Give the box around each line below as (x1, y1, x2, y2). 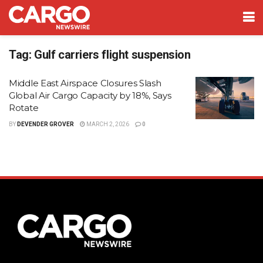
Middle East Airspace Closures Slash (9, 77, 161, 89)
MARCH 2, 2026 (85, 121, 129, 127)
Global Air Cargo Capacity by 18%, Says (9, 90, 171, 101)
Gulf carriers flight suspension (34, 48, 191, 62)
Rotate (9, 102, 39, 113)
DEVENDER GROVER (17, 121, 74, 127)
